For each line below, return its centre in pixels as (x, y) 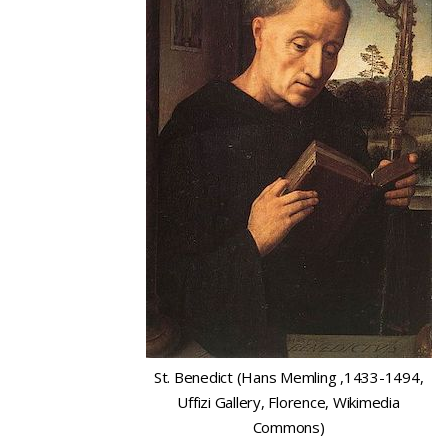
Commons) (288, 427)
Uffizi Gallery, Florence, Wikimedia (288, 402)
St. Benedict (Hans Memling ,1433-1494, (288, 377)
